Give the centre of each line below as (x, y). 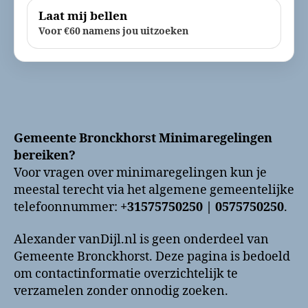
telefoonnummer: (67, 207)
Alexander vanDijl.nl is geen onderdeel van (141, 240)
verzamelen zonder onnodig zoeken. (121, 291)
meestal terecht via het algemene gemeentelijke (154, 190)
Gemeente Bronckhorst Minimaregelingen (143, 138)
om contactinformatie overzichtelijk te (126, 274)
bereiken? (45, 155)
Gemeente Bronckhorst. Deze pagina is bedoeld (152, 257)
